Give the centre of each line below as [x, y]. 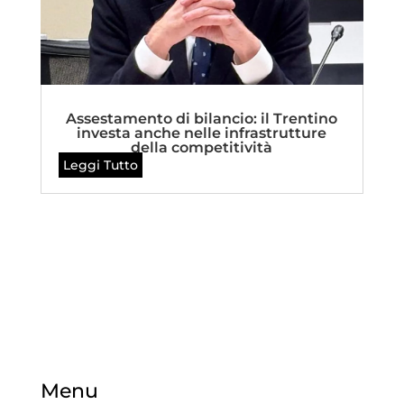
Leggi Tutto [100, 165]
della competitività [202, 148]
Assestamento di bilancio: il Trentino [202, 119]
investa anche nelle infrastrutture [202, 133]
